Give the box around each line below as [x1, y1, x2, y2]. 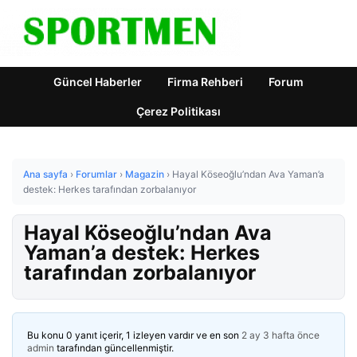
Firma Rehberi [167, 75, 243, 88]
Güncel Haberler [53, 75, 142, 88]
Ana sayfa [23, 168, 68, 180]
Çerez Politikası [136, 104, 221, 118]
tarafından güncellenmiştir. [54, 342, 174, 354]
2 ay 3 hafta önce [241, 329, 320, 341]
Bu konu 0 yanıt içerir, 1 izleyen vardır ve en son [27, 329, 241, 341]
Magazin [125, 168, 164, 180]
